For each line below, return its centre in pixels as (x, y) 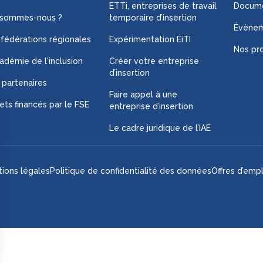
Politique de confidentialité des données (131, 171)
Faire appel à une (143, 95)
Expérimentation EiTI (150, 39)
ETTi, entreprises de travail (163, 6)
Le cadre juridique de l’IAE (161, 128)
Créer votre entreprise (154, 61)
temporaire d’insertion (153, 18)
